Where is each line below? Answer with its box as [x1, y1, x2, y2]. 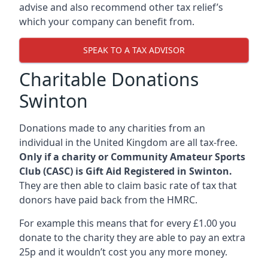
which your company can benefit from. [19, 14, 194, 28]
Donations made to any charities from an [19, 121, 205, 135]
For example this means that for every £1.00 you [19, 216, 236, 230]
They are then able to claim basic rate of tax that [19, 178, 237, 192]
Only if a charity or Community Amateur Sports [19, 150, 245, 163]
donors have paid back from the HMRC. [19, 193, 197, 206]
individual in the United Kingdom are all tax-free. [19, 135, 237, 149]
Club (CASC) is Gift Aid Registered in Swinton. [19, 164, 232, 178]
